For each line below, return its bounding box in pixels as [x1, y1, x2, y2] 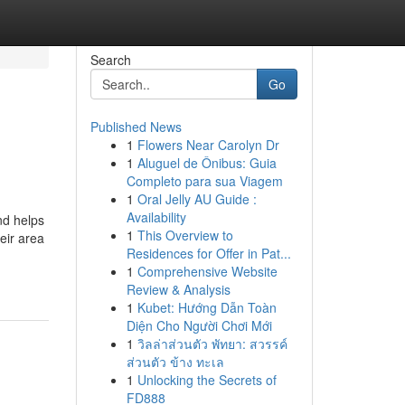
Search [89, 51, 131, 69]
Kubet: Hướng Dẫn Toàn [137, 298, 277, 316]
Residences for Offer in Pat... [126, 244, 291, 262]
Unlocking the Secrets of [137, 371, 277, 389]
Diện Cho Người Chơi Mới [126, 316, 272, 334]
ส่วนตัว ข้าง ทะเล [126, 353, 224, 371]
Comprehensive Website [137, 262, 278, 280]
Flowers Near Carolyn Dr [137, 136, 279, 154]
